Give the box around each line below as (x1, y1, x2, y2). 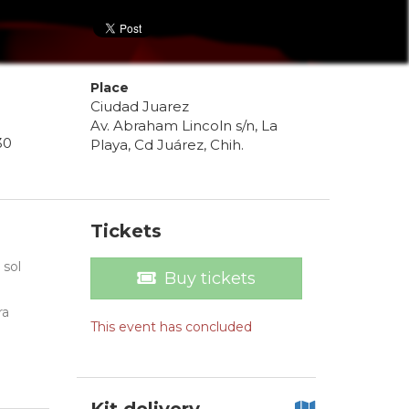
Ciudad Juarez (89, 98, 189, 116)
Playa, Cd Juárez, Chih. (89, 136, 244, 154)
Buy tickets (163, 268, 256, 289)
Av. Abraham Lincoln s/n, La (89, 117, 278, 135)
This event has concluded (89, 319, 252, 336)
